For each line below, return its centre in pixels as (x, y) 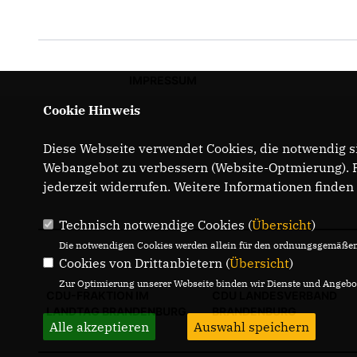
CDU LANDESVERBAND (275, 295)
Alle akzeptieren (99, 327)
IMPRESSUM (163, 80)
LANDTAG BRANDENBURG (116, 311)
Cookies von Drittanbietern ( (144, 263)
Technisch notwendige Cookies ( (155, 225)
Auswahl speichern (251, 327)
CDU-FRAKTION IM (98, 295)
